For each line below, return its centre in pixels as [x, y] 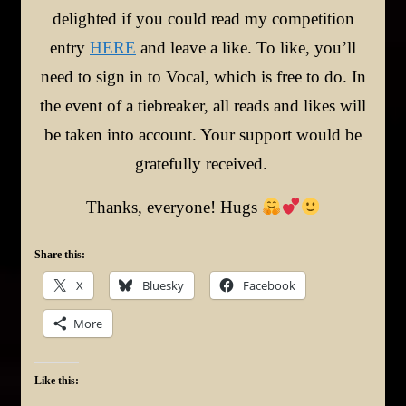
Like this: [57, 380]
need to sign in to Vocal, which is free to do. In [203, 76]
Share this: [60, 254]
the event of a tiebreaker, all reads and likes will [203, 105]
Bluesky [163, 285]
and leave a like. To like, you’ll [246, 47]
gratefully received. [203, 163]
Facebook [269, 285]
